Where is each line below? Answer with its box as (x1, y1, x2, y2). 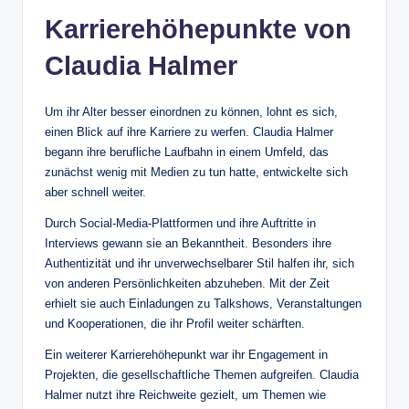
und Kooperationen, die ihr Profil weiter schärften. (45, 316, 305, 330)
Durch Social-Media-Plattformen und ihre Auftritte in (45, 215, 316, 230)
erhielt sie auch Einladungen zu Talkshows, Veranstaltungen (45, 296, 362, 310)
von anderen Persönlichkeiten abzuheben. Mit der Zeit (45, 276, 330, 290)
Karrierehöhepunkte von (45, 14, 351, 44)
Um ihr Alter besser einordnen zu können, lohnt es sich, (45, 104, 338, 119)
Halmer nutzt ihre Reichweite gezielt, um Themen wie (45, 387, 326, 402)
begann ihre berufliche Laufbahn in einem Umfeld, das (45, 144, 329, 159)
